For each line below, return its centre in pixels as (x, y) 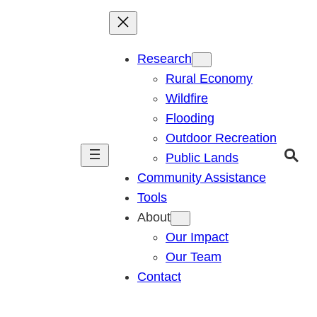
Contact (159, 277)
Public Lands (202, 158)
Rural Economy (209, 79)
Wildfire (186, 98)
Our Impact (197, 237)
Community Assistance (201, 178)
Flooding (190, 118)
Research (164, 59)
